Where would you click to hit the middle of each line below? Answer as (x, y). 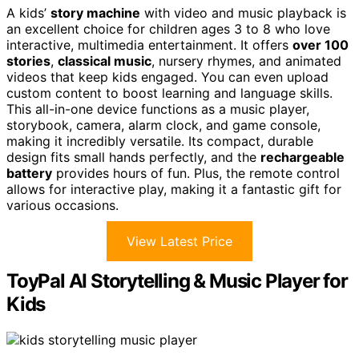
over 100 (321, 44)
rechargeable (303, 157)
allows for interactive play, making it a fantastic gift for (174, 189)
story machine (95, 12)
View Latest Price (179, 241)
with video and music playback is (243, 12)
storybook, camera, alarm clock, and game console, (163, 125)
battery (29, 173)
